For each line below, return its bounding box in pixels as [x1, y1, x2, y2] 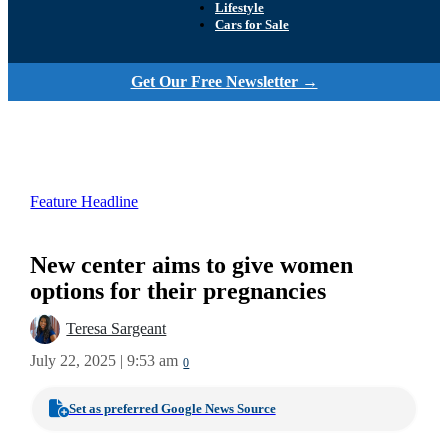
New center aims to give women [30, 251, 354, 279]
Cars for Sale [215, 17, 289, 33]
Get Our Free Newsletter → [130, 72, 318, 91]
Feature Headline [30, 192, 139, 211]
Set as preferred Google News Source [68, 400, 276, 416]
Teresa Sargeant [66, 320, 167, 339]
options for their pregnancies [30, 277, 327, 305]
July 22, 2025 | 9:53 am [30, 351, 179, 370]
